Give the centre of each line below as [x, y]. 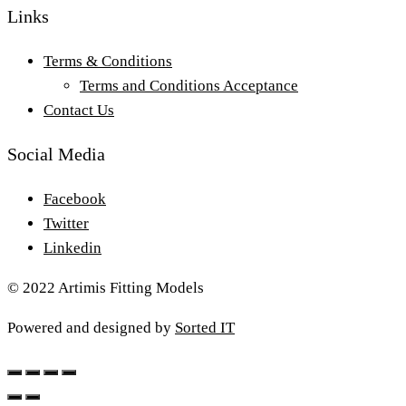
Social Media [56, 154]
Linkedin [72, 247]
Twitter [66, 223]
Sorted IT [205, 327]
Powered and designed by [91, 327]
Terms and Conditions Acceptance [189, 85]
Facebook [75, 198]
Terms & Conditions [108, 61]
